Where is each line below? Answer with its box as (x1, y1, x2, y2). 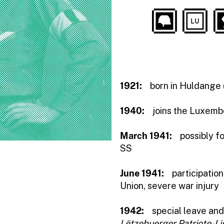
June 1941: (120, 168, 172, 178)
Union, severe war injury (120, 180, 221, 191)
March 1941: (120, 130, 180, 141)
